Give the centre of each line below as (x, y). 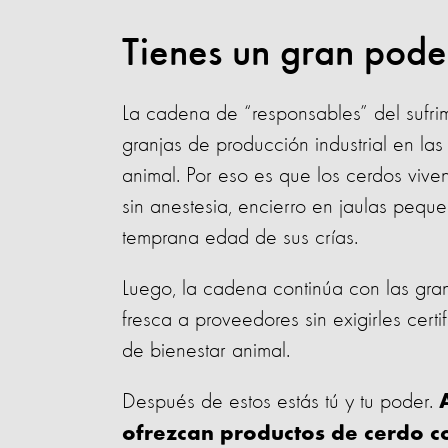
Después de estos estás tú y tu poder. (280, 402)
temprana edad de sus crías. (243, 238)
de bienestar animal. (209, 351)
